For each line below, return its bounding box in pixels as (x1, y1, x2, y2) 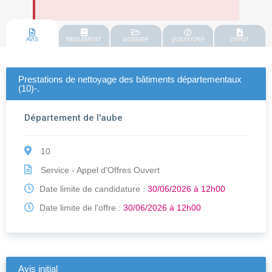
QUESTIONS (171, 36, 205, 43)
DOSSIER (123, 36, 149, 43)
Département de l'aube (24, 112, 123, 124)
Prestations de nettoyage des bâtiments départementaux (18, 74, 242, 85)
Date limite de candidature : (37, 184, 148, 194)
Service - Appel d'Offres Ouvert (38, 165, 160, 175)
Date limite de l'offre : (37, 203, 123, 213)
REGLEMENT (66, 36, 102, 43)
